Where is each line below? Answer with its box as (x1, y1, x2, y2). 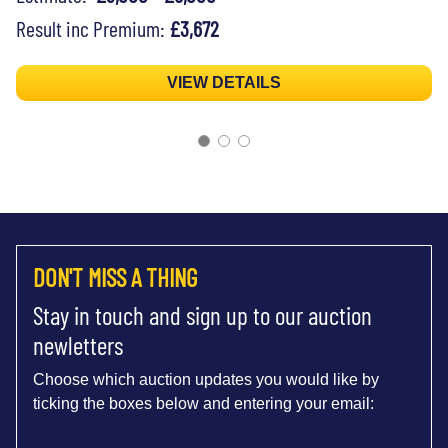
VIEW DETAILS (167, 73, 281, 91)
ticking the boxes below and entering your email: (33, 394, 374, 412)
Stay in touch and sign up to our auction (33, 299, 372, 330)
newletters (33, 329, 123, 360)
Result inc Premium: (16, 14, 169, 41)
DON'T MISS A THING (33, 261, 197, 292)
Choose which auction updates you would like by (33, 370, 379, 388)
